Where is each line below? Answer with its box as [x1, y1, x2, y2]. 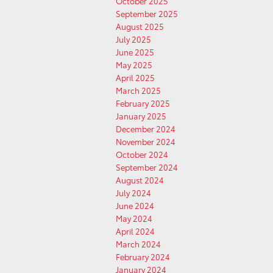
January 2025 [116, 110, 166, 121]
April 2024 [116, 225, 155, 236]
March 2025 [116, 85, 161, 96]
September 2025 [116, 8, 178, 19]
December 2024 [116, 123, 175, 134]
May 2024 [116, 213, 152, 224]
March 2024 [116, 238, 161, 249]
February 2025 [116, 97, 170, 108]
